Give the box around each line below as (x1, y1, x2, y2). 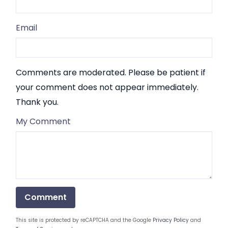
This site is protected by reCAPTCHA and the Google (16, 216, 153, 224)
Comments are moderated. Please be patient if (16, 66, 206, 78)
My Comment (16, 115, 71, 127)
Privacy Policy (153, 216, 189, 224)
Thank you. (16, 96, 59, 108)
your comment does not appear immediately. (16, 81, 198, 93)
